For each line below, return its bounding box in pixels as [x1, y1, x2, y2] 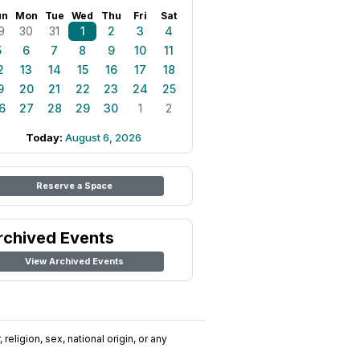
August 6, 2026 [65, 131, 141, 144]
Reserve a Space [35, 180, 112, 191]
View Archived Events [24, 256, 124, 267]
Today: [26, 131, 65, 144]
